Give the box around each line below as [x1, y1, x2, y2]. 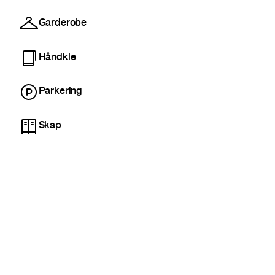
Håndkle [38, 53, 76, 63]
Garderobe [38, 19, 87, 29]
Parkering [38, 87, 82, 98]
